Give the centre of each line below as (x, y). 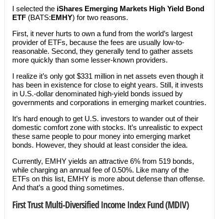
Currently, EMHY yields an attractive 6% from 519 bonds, (103, 161)
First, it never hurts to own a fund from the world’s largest (102, 33)
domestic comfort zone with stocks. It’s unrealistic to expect (107, 127)
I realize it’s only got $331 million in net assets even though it (108, 76)
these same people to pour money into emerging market (101, 136)
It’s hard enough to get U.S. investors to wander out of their (105, 119)
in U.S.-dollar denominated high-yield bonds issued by (97, 94)
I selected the (34, 9)
